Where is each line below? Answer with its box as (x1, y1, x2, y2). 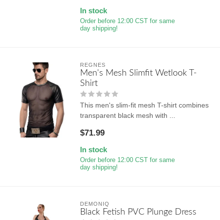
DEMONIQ (80, 200, 110, 207)
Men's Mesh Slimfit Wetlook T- (80, 68, 197, 78)
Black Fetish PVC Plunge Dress (80, 207, 196, 217)
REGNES (80, 61, 106, 68)
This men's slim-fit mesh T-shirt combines (80, 101, 209, 109)
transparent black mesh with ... (80, 111, 175, 119)
